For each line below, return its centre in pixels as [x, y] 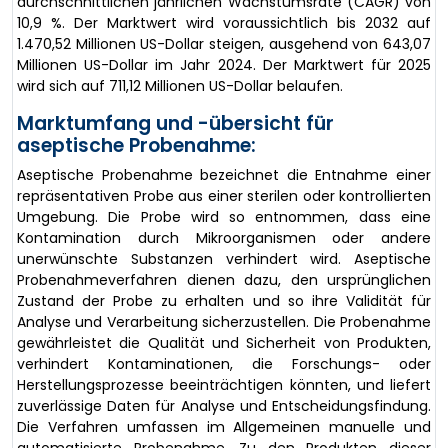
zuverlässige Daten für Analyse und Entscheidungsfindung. [224, 406]
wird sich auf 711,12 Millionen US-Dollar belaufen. [180, 86]
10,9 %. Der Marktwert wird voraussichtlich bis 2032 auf [224, 23]
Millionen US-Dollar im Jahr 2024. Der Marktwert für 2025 [224, 65]
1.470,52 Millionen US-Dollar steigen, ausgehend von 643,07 [224, 44]
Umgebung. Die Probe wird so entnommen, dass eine [224, 217]
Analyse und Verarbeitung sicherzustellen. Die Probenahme [224, 322]
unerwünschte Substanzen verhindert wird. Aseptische [224, 259]
